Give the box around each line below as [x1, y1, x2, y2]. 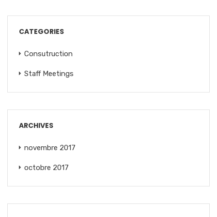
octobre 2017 [24, 163, 69, 172]
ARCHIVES [19, 120, 53, 130]
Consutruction [24, 49, 73, 58]
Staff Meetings [24, 69, 74, 78]
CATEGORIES [19, 26, 64, 36]
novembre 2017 [24, 143, 76, 152]
